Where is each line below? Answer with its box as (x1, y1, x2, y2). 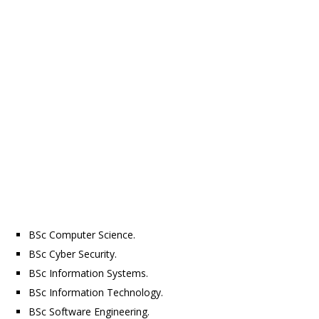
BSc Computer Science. (28, 228, 135, 242)
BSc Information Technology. (28, 286, 163, 300)
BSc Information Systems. (28, 266, 148, 281)
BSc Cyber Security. (28, 247, 117, 261)
